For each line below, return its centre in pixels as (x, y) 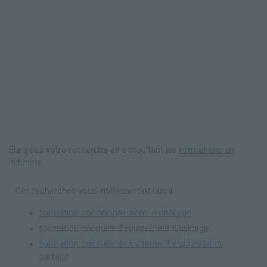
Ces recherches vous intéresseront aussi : (96, 191)
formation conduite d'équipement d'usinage (124, 229)
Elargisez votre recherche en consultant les (94, 150)
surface (54, 257)
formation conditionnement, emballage (115, 213)
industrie (25, 163)
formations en (207, 150)
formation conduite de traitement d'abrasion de (132, 244)
